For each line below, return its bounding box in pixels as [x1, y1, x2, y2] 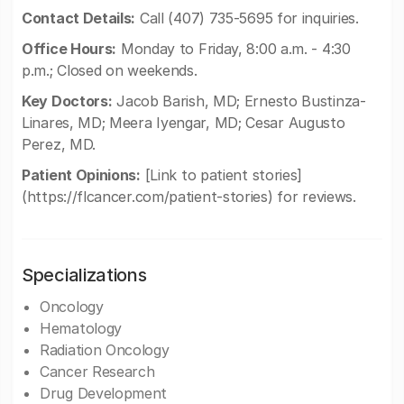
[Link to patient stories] [140, 166, 303, 184]
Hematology [40, 319, 122, 337]
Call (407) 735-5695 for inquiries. [135, 9, 359, 27]
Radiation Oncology [40, 341, 170, 359]
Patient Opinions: [22, 166, 141, 184]
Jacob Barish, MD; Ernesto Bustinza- [112, 92, 366, 110]
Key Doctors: [22, 92, 113, 110]
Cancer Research [40, 363, 155, 381]
